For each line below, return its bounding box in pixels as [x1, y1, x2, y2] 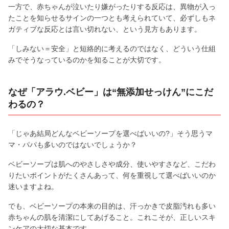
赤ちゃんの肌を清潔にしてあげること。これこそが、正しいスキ [8, 213, 216, 221]
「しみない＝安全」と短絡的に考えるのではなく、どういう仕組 [8, 44, 216, 53]
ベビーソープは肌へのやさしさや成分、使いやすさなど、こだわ [8, 159, 216, 168]
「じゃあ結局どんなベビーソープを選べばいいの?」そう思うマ [8, 129, 213, 138]
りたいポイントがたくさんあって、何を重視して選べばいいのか [8, 171, 216, 179]
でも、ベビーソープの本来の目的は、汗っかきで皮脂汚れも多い [8, 201, 216, 210]
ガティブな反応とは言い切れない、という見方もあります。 [8, 25, 201, 33]
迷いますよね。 [8, 182, 58, 191]
